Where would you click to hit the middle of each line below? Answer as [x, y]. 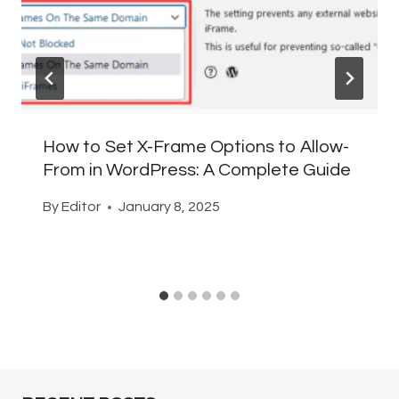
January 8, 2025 [170, 207]
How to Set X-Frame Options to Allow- [196, 147]
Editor [81, 207]
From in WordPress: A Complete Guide [197, 171]
